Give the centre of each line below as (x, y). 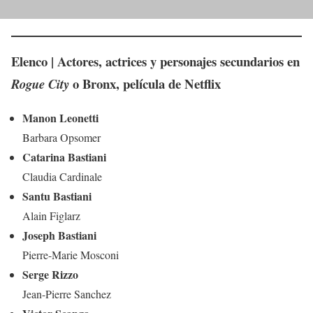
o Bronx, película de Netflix (145, 83)
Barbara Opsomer (61, 137)
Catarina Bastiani (64, 156)
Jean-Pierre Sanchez (67, 293)
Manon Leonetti (60, 117)
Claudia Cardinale (62, 176)
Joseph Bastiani (59, 235)
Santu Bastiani (57, 196)
